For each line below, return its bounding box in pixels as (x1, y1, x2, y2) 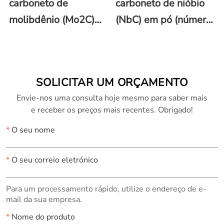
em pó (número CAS (8, 29, 99, 43)
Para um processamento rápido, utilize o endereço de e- (5, 183, 206, 194)
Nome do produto (9, 211, 75, 222)
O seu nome (9, 124, 55, 135)
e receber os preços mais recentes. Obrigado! (31, 104, 193, 115)
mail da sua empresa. (5, 193, 82, 205)
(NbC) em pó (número (115, 12, 212, 26)
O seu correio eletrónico (9, 154, 98, 165)
